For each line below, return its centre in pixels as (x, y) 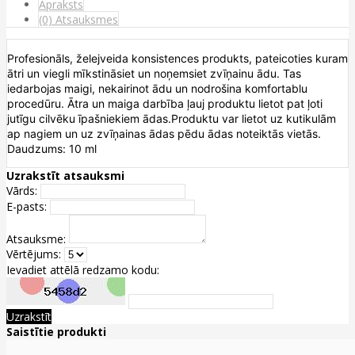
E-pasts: (27, 206)
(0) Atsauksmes (78, 19)
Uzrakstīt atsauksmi (65, 175)
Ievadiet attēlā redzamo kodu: (83, 269)
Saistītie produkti (56, 331)
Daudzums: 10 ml (52, 148)
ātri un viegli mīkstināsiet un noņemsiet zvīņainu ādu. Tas (154, 73)
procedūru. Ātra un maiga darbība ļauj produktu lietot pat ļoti (165, 103)
